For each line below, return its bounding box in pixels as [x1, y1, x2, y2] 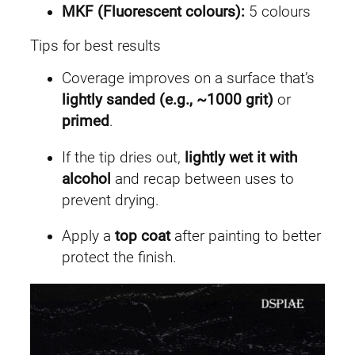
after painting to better [170, 227, 321, 246]
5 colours [245, 3, 311, 21]
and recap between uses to [111, 170, 294, 188]
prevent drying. [62, 191, 159, 209]
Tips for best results [30, 36, 161, 55]
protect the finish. [62, 249, 177, 267]
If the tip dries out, [62, 148, 185, 166]
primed [62, 113, 109, 131]
